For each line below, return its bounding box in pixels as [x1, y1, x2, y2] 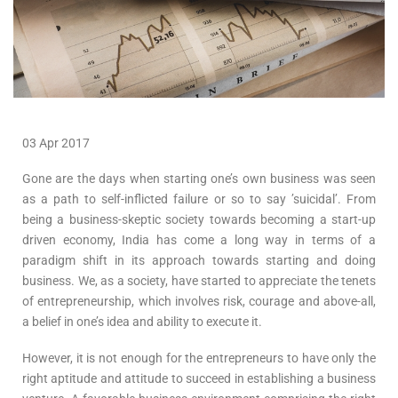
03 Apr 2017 [22, 135, 90, 150]
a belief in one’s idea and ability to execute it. [22, 314, 262, 330]
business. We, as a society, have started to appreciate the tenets [22, 274, 376, 289]
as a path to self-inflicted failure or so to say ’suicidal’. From [22, 192, 376, 207]
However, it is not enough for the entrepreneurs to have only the [22, 350, 376, 365]
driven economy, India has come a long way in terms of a [22, 233, 376, 248]
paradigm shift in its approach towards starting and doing [22, 253, 376, 268]
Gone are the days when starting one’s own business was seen [22, 171, 376, 187]
